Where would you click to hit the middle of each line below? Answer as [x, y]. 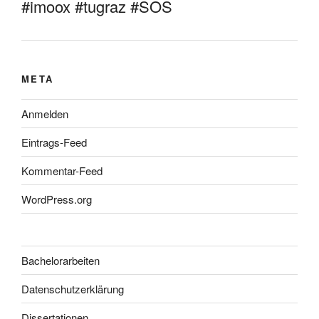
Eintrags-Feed [54, 142]
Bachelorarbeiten [61, 260]
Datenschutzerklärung [73, 288]
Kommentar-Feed [62, 170]
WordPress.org [57, 199]
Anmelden [45, 113]
